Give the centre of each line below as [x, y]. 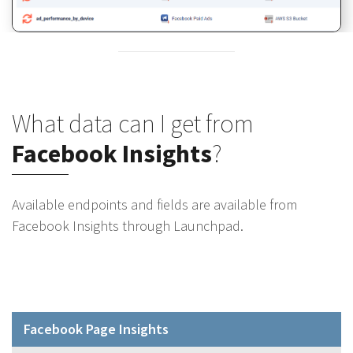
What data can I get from [133, 123]
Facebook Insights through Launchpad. [128, 225]
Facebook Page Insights [96, 329]
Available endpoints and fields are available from [154, 204]
